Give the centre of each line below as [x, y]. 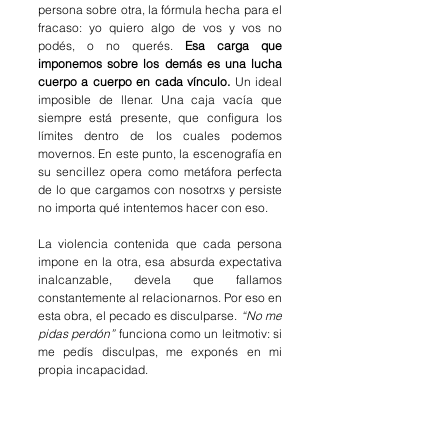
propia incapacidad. [94, 370]
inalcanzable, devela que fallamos [160, 280]
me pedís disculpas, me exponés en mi [160, 352]
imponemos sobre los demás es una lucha [160, 64]
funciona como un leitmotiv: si [200, 334]
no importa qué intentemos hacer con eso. [153, 208]
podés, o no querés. [111, 46]
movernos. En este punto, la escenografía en [160, 154]
